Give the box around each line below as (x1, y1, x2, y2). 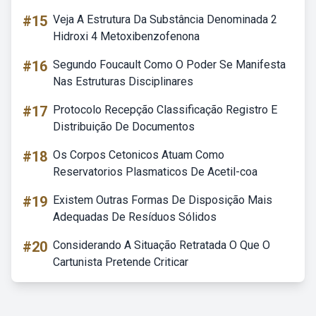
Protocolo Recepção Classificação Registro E (53, 103, 277, 116)
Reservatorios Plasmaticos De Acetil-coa (53, 165, 257, 178)
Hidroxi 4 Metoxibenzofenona (53, 30, 200, 43)
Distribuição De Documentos (53, 120, 195, 133)
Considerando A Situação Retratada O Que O (53, 238, 270, 252)
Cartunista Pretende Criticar (53, 255, 188, 269)
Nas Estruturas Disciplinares (53, 75, 193, 88)
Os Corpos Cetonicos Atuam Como (53, 148, 224, 162)
